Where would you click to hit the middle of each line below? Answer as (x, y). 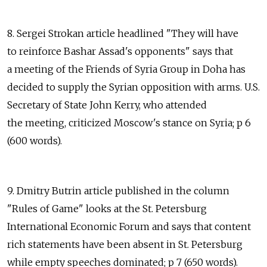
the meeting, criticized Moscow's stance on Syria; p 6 (129, 123)
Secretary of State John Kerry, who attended (107, 105)
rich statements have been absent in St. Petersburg (125, 245)
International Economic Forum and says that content (129, 227)
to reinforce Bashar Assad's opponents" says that (120, 52)
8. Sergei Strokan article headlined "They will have (123, 34)
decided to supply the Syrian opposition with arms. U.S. (133, 87)
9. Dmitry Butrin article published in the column (118, 191)
